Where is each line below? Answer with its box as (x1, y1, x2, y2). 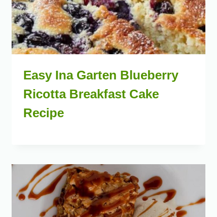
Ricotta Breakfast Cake (23, 87, 159, 102)
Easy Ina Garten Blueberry (23, 68, 178, 83)
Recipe (23, 106, 64, 121)
